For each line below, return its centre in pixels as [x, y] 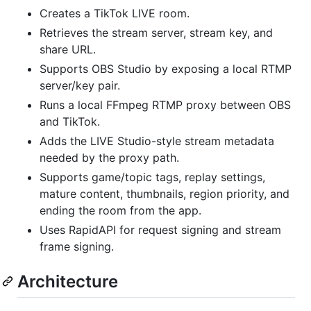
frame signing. [77, 246]
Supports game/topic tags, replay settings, [152, 177]
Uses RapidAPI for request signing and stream [160, 229]
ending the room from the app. [120, 210]
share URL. [68, 49]
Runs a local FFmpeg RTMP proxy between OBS [165, 104]
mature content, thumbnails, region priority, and [165, 193]
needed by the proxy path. [109, 157]
